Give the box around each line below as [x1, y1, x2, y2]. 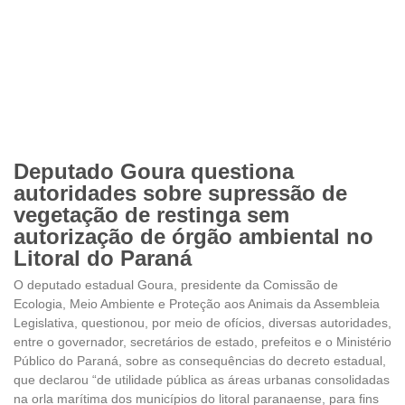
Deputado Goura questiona [14, 158, 294, 184]
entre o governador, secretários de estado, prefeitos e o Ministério [14, 334, 391, 349]
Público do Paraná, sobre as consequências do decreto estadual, [14, 353, 386, 368]
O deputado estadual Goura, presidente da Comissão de [14, 277, 338, 292]
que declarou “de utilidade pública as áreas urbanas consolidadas [14, 372, 390, 387]
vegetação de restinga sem [14, 202, 289, 227]
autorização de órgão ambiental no [14, 223, 373, 249]
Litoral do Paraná [14, 245, 192, 270]
